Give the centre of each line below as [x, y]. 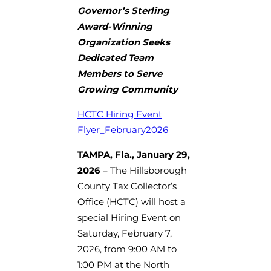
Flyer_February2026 [123, 129]
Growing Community [128, 89]
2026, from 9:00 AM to [127, 249]
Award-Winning [115, 26]
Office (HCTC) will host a [132, 201]
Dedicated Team [116, 57]
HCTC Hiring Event [120, 114]
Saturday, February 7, [125, 233]
